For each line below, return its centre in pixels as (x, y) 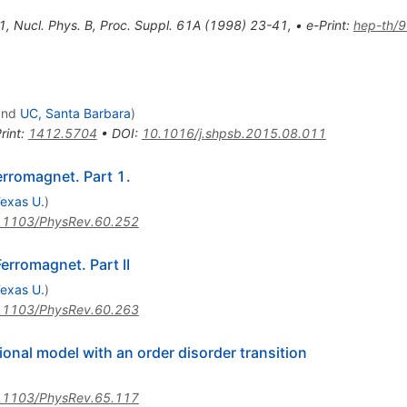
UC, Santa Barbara (75, 114)
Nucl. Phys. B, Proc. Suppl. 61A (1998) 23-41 (150, 25)
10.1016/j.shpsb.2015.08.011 (233, 134)
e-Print (326, 25)
